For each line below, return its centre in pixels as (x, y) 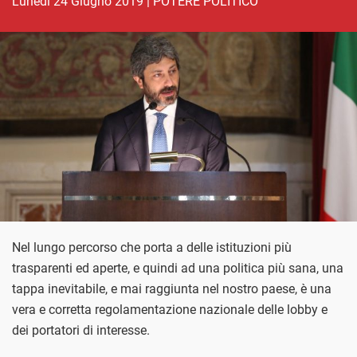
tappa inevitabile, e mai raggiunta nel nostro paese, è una (172, 288)
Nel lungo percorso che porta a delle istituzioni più (152, 247)
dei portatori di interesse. (81, 330)
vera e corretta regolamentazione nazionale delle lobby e (170, 309)
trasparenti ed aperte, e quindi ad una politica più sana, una (178, 268)
